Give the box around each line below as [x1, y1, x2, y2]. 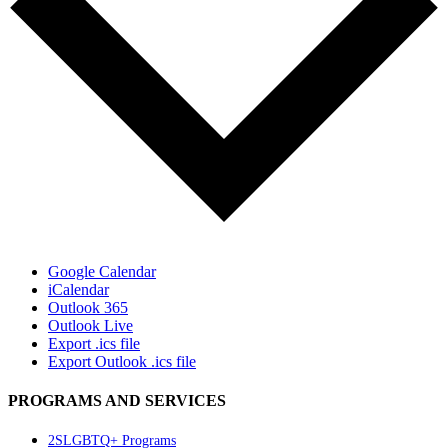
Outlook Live [48, 316, 133, 334]
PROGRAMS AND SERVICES [8, 391, 226, 409]
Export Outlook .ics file [48, 352, 196, 370]
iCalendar [48, 280, 109, 298]
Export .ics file [48, 334, 140, 352]
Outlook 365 [48, 298, 128, 316]
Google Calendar [48, 262, 156, 280]
